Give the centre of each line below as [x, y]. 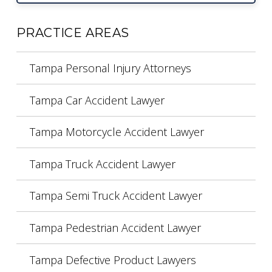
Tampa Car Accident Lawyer [97, 100]
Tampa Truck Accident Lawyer [102, 164]
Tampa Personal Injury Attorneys [110, 68]
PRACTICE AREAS [73, 33]
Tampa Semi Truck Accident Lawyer [116, 196]
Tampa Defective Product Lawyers [113, 260]
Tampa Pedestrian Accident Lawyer [115, 228]
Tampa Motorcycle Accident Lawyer [117, 132]
